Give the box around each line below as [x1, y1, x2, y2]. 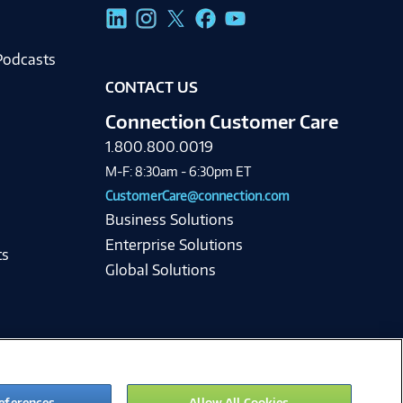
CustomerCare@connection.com [104, 188, 290, 204]
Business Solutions [104, 210, 234, 229]
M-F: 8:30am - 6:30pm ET [104, 164, 251, 180]
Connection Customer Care [104, 110, 338, 134]
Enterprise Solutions [104, 236, 243, 255]
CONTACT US [104, 78, 198, 97]
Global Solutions [104, 261, 216, 280]
